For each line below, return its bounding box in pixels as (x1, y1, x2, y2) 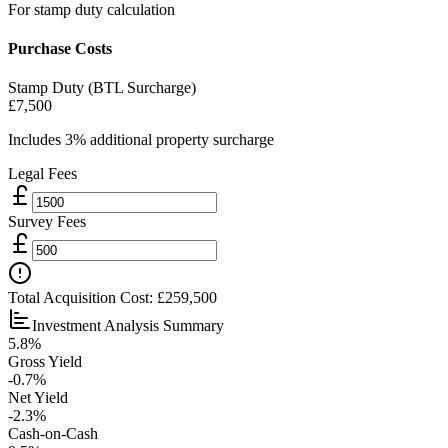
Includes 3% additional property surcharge (8, 131, 274, 149)
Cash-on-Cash (8, 425, 98, 443)
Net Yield (8, 389, 68, 407)
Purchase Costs (8, 40, 112, 58)
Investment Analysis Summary (32, 317, 224, 335)
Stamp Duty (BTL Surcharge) (8, 79, 196, 97)
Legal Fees (8, 165, 77, 183)
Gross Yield (8, 353, 82, 371)
